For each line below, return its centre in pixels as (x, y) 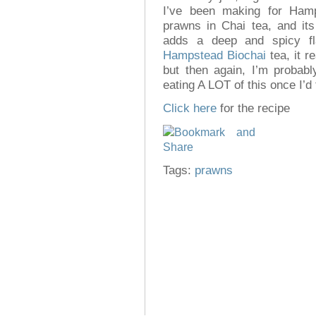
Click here (190, 109)
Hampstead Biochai (214, 55)
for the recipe (253, 109)
